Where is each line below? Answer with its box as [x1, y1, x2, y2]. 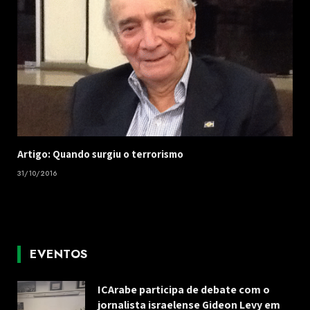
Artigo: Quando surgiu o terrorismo [17, 147, 183, 161]
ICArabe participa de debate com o [98, 282, 270, 298]
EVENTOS [30, 246, 88, 263]
